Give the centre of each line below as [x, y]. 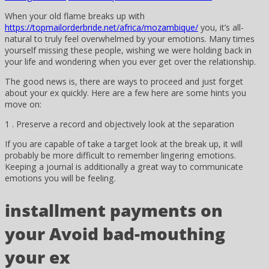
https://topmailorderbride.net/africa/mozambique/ [101, 27]
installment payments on [114, 210]
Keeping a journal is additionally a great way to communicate [124, 167]
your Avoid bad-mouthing [115, 234]
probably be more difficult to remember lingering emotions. [120, 156]
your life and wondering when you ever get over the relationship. [130, 61]
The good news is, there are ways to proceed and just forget [124, 81]
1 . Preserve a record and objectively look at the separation [119, 124]
